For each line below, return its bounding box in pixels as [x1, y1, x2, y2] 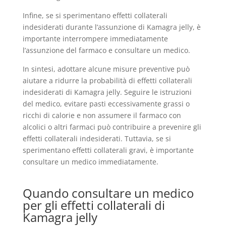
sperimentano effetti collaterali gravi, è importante [22, 145, 194, 155]
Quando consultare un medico [22, 185, 194, 201]
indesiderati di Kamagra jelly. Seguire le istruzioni [22, 87, 192, 97]
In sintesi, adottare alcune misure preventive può [22, 64, 190, 74]
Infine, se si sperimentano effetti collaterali [22, 11, 167, 20]
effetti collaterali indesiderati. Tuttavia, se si [22, 134, 171, 143]
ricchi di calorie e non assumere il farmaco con [22, 110, 181, 120]
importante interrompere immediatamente [22, 34, 168, 43]
